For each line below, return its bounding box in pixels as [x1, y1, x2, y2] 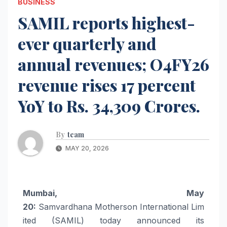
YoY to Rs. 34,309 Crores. [18, 94, 200, 117]
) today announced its [81, 215, 204, 225]
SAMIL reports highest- [18, 11, 195, 33]
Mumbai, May [23, 187, 204, 198]
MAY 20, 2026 [64, 144, 109, 152]
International [140, 201, 188, 212]
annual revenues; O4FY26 [18, 53, 209, 75]
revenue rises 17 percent [18, 73, 196, 96]
